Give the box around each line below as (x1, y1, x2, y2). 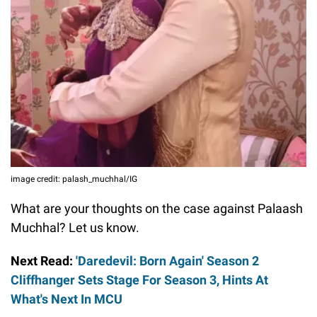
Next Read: (11, 253, 76, 269)
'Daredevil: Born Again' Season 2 (76, 253, 259, 269)
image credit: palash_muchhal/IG (11, 174, 137, 185)
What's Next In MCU (11, 292, 122, 307)
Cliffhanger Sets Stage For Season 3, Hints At (11, 272, 268, 288)
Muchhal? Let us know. (11, 220, 139, 236)
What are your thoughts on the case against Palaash (11, 201, 303, 217)
